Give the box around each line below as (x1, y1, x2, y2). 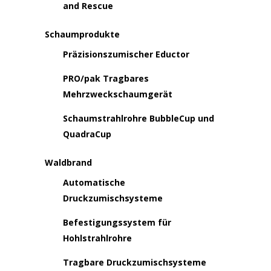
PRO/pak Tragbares (63, 73, 149, 84)
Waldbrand (45, 157, 92, 168)
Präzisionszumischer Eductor (63, 48, 189, 60)
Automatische (63, 177, 125, 188)
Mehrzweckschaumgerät (63, 88, 172, 100)
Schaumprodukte (45, 28, 120, 40)
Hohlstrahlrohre (63, 232, 132, 244)
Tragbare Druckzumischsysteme (63, 256, 206, 268)
